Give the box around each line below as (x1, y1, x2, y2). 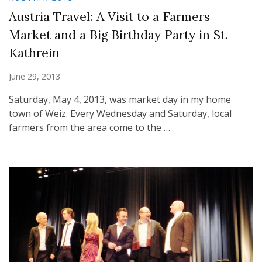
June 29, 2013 (9, 71, 60, 82)
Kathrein (9, 45, 60, 61)
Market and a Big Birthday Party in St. (9, 27, 228, 43)
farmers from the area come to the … (9, 121, 170, 135)
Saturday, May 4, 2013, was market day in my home (9, 93, 231, 106)
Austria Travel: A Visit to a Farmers (9, 9, 210, 25)
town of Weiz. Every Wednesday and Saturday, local (9, 107, 232, 120)
